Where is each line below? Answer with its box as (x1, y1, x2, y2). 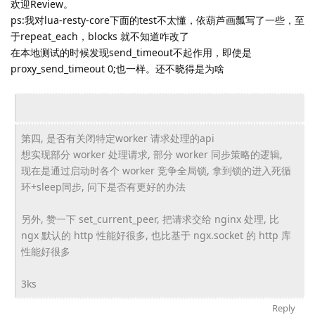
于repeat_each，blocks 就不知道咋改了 (11, 30, 189, 43)
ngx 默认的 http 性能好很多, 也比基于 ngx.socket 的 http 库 (20, 229, 291, 242)
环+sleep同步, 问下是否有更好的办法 (20, 180, 186, 193)
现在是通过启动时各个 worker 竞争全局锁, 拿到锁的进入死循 (20, 164, 291, 177)
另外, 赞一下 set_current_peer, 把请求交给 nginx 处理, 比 (20, 212, 279, 226)
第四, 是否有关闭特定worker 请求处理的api (20, 131, 214, 145)
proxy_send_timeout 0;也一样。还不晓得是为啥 (11, 62, 224, 75)
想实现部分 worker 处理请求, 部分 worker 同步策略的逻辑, (20, 148, 283, 161)
